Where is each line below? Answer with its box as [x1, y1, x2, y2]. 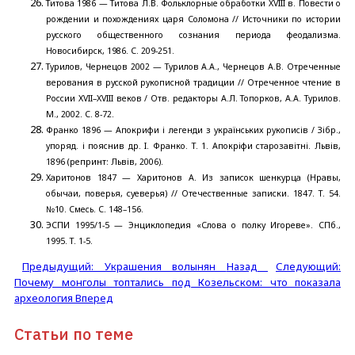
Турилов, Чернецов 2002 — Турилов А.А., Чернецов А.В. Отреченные [46, 60, 341, 72]
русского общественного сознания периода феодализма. [46, 29, 341, 40]
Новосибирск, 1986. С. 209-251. [46, 44, 174, 56]
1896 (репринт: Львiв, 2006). [46, 155, 163, 167]
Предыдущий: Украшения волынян [22, 258, 227, 273]
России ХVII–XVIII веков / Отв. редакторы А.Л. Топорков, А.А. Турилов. [46, 92, 341, 104]
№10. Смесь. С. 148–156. [46, 203, 143, 215]
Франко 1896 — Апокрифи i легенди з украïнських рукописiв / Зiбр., [46, 124, 341, 136]
